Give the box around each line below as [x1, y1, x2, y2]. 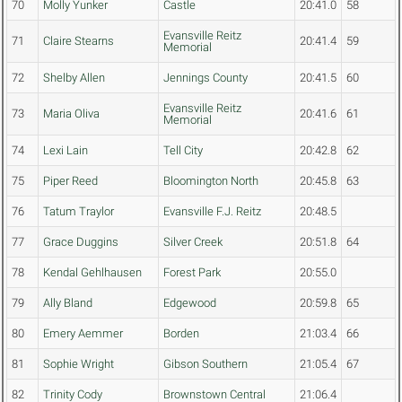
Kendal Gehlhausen [43, 266, 142, 280]
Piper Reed [43, 174, 98, 188]
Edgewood [163, 296, 216, 310]
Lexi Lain [43, 144, 88, 158]
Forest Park [163, 266, 221, 280]
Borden [163, 327, 199, 341]
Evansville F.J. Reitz [163, 205, 261, 219]
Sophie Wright [43, 357, 114, 371]
